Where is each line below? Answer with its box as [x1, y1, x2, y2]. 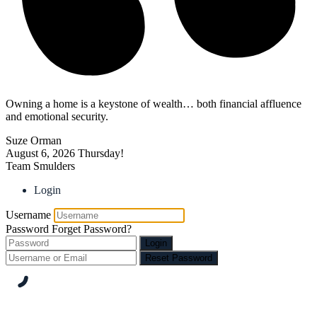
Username [6, 208, 51, 221]
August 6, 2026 [6, 146, 75, 159]
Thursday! [78, 146, 124, 159]
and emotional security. [6, 110, 108, 122]
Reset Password [145, 252, 212, 263]
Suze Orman [6, 134, 62, 146]
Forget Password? [52, 222, 132, 235]
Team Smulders [6, 159, 75, 172]
